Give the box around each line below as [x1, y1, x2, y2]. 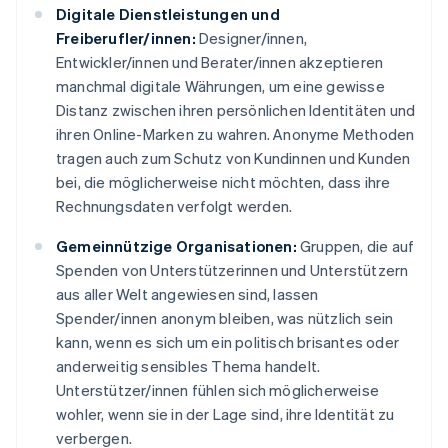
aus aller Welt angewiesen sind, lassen [56, 284, 319, 305]
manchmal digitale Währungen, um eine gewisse [56, 76, 385, 97]
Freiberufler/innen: [56, 28, 196, 49]
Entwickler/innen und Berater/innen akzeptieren [56, 52, 384, 73]
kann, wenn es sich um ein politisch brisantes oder [56, 332, 400, 353]
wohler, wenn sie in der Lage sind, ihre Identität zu [56, 404, 395, 425]
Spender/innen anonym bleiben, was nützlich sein [56, 308, 394, 329]
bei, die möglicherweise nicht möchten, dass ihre [56, 172, 391, 193]
